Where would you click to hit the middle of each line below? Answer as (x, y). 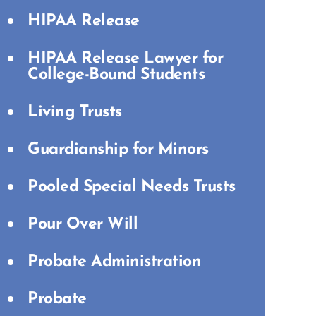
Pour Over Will (83, 225)
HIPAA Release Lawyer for (125, 59)
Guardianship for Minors (118, 150)
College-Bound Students (116, 75)
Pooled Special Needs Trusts (132, 187)
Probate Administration (114, 262)
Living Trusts (75, 113)
